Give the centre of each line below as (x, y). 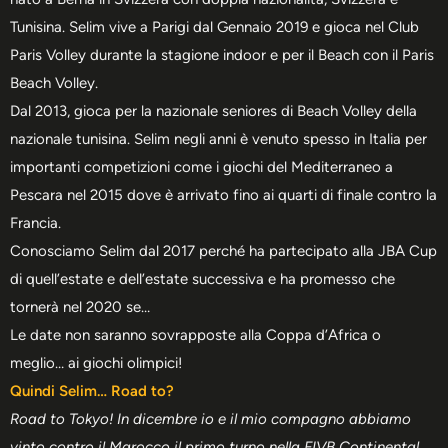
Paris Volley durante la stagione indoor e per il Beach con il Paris (222, 54)
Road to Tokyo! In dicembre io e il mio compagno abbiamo (210, 418)
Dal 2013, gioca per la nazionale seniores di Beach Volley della (213, 110)
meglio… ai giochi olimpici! (96, 362)
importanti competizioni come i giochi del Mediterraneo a (201, 166)
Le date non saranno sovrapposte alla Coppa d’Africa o (195, 334)
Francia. (35, 222)
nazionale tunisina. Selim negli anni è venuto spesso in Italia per (218, 138)
